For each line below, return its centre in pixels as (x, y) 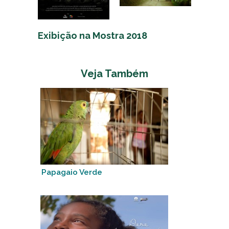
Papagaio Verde (72, 172)
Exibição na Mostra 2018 (93, 36)
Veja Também (114, 74)
